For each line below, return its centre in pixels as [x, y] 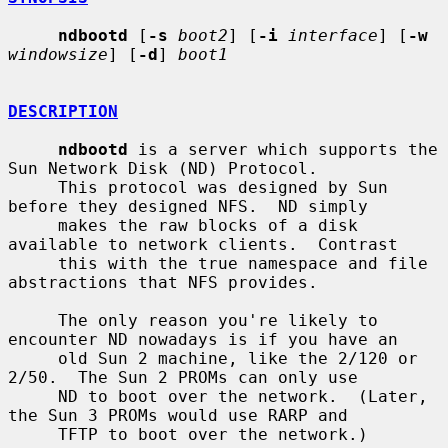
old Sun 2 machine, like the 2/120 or [33, 358]
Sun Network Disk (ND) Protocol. [163, 168]
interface [333, 35]
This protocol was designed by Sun [33, 187]
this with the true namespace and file [33, 263]
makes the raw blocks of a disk [33, 225]
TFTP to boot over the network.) [33, 434]
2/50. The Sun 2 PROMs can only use [183, 377]
